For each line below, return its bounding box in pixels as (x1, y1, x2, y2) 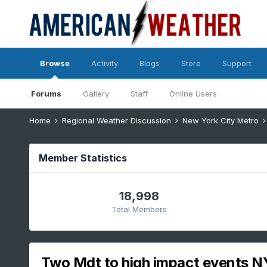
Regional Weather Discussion (61, 116, 173, 125)
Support (222, 58, 252, 68)
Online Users (169, 89, 217, 98)
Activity (91, 58, 118, 68)
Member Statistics (38, 152, 127, 164)
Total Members (111, 204, 167, 214)
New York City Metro (182, 116, 261, 125)
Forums (30, 89, 61, 98)
